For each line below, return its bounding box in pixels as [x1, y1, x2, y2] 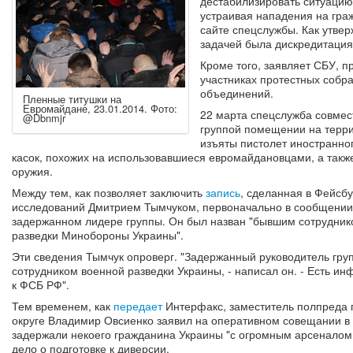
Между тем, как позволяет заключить [12, 184, 206, 201]
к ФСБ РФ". [12, 277, 69, 293]
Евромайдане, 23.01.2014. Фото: [23, 101, 177, 117]
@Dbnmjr [23, 110, 65, 126]
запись [206, 184, 240, 201]
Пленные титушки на [23, 91, 121, 107]
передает [113, 298, 162, 314]
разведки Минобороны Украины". [12, 227, 184, 243]
